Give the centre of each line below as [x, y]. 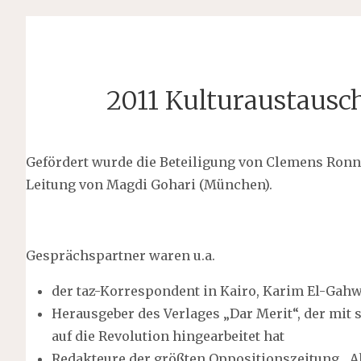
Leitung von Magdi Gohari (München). [149, 185]
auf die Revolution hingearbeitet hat [168, 336]
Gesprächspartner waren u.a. [121, 256]
